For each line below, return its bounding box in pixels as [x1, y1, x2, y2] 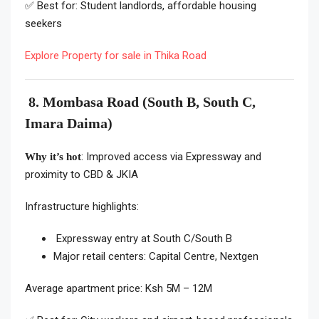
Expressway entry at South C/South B [53, 232, 232, 246]
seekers [25, 17, 62, 31]
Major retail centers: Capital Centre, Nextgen [53, 250, 258, 263]
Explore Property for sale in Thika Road [25, 49, 206, 63]
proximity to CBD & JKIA [25, 168, 138, 182]
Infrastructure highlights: [25, 200, 139, 214]
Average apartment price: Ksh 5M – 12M [25, 282, 212, 296]
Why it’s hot [25, 151, 81, 163]
